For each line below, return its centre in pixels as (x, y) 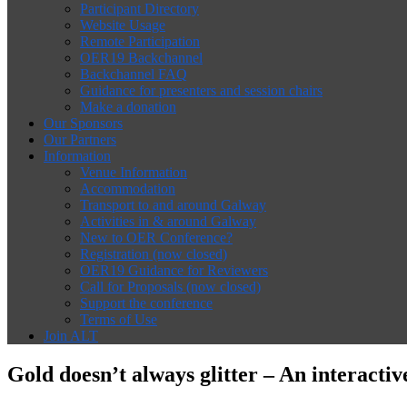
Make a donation (128, 107)
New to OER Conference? (156, 238)
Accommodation (128, 189)
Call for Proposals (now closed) (170, 287)
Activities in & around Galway (168, 221)
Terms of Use (119, 319)
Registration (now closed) (154, 254)
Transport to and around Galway (173, 205)
